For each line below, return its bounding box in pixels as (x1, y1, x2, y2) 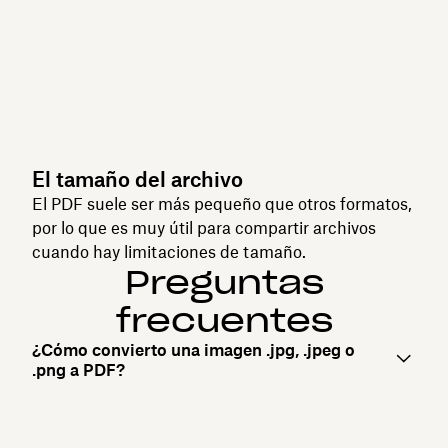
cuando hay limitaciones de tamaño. (32, 241, 306, 262)
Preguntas (124, 261, 324, 303)
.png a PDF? (32, 359, 125, 380)
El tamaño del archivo (32, 166, 243, 192)
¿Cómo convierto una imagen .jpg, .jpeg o (32, 339, 355, 360)
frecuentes (115, 299, 333, 341)
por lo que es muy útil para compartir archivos (32, 217, 376, 238)
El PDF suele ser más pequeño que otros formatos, (32, 193, 412, 214)
